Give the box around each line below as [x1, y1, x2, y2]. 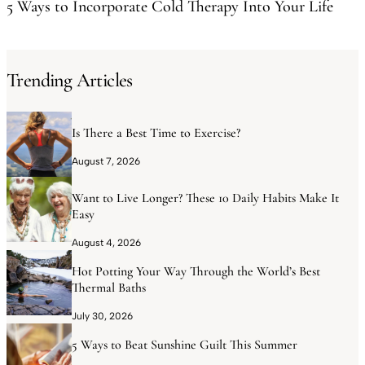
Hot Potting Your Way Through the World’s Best [72, 262, 320, 279]
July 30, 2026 [72, 310, 133, 322]
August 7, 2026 [72, 155, 140, 167]
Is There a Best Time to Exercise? [72, 124, 240, 141]
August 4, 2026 [72, 236, 141, 248]
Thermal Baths [72, 279, 146, 296]
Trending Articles [7, 68, 133, 92]
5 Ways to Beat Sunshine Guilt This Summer [72, 336, 297, 353]
